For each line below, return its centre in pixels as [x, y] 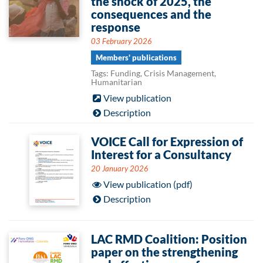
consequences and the [151, 14]
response [116, 27]
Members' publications [136, 58]
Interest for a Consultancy [161, 154]
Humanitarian [117, 82]
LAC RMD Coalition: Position [169, 239]
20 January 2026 [120, 168]
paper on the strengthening [164, 252]
